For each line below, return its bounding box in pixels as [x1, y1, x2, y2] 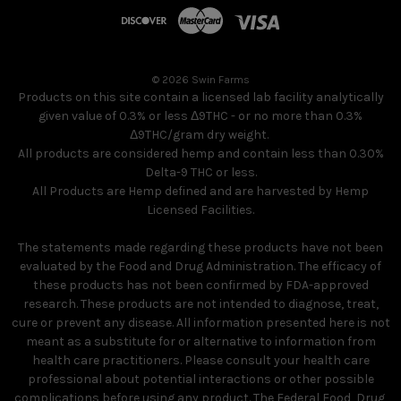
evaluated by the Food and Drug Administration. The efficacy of [20, 259, 381, 275]
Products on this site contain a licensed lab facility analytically [17, 90, 384, 106]
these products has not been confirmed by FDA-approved [32, 277, 369, 294]
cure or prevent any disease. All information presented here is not [11, 315, 390, 331]
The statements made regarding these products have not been [18, 240, 383, 256]
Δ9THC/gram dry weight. [130, 127, 271, 143]
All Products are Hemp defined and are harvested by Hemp [32, 183, 369, 200]
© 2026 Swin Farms [151, 73, 250, 87]
